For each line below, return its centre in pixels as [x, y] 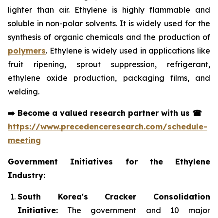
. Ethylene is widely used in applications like [128, 51]
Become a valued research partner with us [104, 113]
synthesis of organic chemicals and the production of [109, 37]
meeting [24, 140]
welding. [24, 92]
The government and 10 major [134, 210]
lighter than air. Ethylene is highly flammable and [109, 10]
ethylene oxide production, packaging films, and [109, 78]
